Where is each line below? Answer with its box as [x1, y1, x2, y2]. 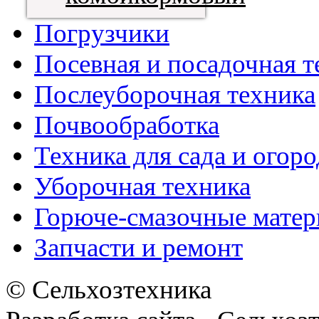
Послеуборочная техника [34, 79, 315, 109]
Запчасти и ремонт [34, 232, 243, 262]
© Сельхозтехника [6, 274, 211, 304]
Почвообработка [34, 110, 219, 140]
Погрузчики [34, 18, 169, 48]
